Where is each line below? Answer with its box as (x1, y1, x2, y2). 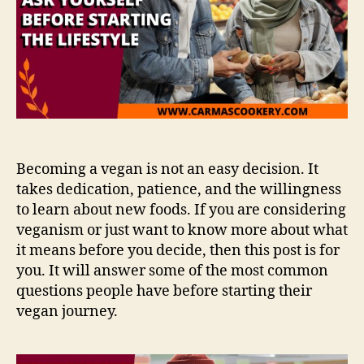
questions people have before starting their (16, 281, 312, 301)
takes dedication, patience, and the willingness (16, 180, 341, 199)
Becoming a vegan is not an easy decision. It (16, 159, 318, 179)
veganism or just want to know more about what (16, 220, 348, 240)
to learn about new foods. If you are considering (16, 200, 346, 219)
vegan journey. (16, 301, 118, 321)
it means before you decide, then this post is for (16, 240, 340, 260)
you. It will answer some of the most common (16, 261, 328, 280)
